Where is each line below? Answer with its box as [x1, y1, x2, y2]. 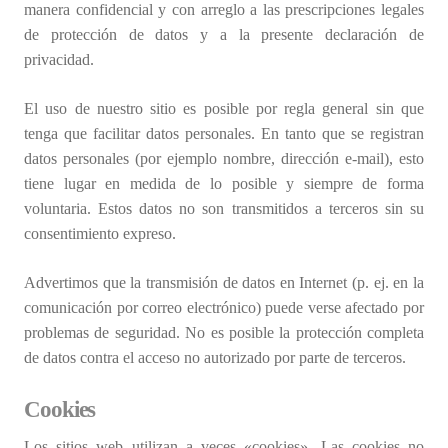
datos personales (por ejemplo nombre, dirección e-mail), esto [24, 150, 424, 168]
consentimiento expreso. [24, 225, 176, 243]
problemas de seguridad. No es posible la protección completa [24, 324, 424, 342]
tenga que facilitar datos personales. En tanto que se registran [24, 125, 424, 143]
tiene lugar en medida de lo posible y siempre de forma [24, 175, 424, 193]
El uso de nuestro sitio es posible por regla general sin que [24, 100, 424, 118]
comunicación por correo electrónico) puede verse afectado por [24, 299, 424, 317]
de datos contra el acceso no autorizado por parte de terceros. [24, 349, 406, 367]
